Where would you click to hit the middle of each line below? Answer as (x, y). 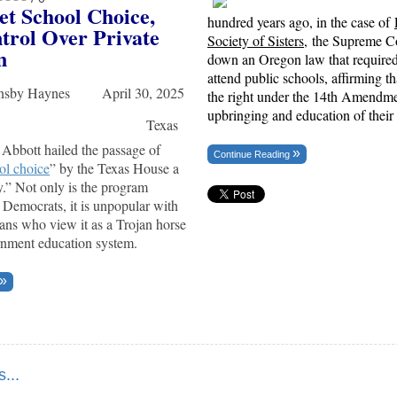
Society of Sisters (256, 40)
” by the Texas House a (114, 168)
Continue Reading (253, 154)
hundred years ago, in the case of (301, 21)
